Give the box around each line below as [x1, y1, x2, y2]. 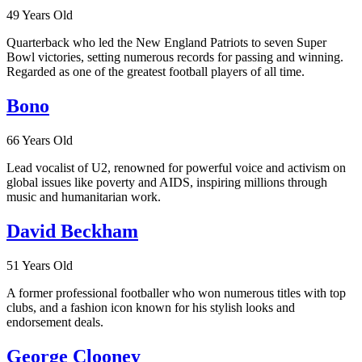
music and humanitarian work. [6, 190, 161, 204]
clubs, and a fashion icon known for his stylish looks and [6, 300, 295, 314]
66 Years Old [6, 133, 73, 148]
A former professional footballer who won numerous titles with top [6, 285, 346, 300]
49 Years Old [6, 8, 73, 23]
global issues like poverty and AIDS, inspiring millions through [6, 175, 327, 190]
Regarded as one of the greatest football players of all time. [6, 65, 305, 79]
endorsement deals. [6, 314, 103, 329]
